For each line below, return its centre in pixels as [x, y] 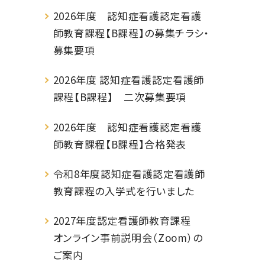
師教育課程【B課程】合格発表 [120, 144]
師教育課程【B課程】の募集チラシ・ [131, 33]
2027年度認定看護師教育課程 [127, 221]
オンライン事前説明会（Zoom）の [128, 238]
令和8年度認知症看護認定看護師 [129, 173]
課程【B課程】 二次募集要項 [120, 97]
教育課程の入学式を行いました [124, 190]
